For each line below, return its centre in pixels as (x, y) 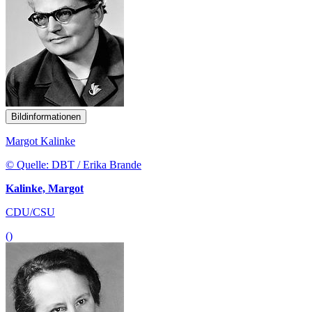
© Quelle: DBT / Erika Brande (73, 164)
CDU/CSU (30, 212)
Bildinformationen (46, 116)
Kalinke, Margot (45, 188)
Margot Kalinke (40, 141)
